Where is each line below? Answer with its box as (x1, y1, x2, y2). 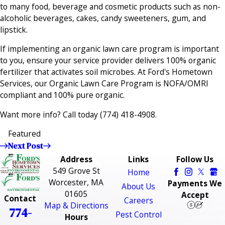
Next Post (8, 140, 43, 151)
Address (60, 154, 92, 165)
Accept (181, 189, 209, 201)
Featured (8, 128, 41, 140)
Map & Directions (44, 200, 108, 211)
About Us (122, 181, 156, 192)
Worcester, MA (49, 177, 104, 188)
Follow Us (176, 154, 214, 165)
